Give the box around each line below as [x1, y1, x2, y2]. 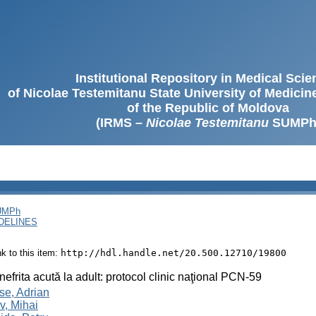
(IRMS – [95, 116, 146, 130]
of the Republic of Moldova [127, 101, 289, 115]
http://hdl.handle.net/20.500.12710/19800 [61, 247, 286, 258]
